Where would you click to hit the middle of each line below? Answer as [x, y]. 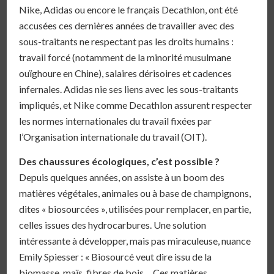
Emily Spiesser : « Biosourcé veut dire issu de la [116, 256]
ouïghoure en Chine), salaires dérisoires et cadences [126, 73]
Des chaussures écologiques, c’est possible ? [120, 161]
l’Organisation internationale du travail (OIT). [113, 137]
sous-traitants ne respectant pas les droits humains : [127, 42]
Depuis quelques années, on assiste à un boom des [122, 177]
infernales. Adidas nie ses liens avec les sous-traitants [129, 89]
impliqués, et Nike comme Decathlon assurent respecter [136, 105]
